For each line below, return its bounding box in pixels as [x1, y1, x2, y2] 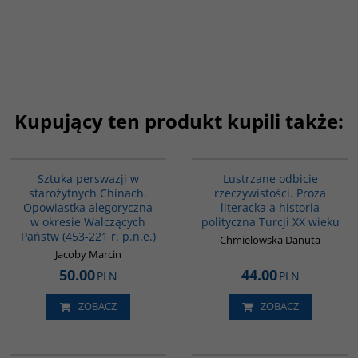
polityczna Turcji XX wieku [201, 213, 340, 229]
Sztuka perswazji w [37, 170, 139, 186]
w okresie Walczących [30, 213, 145, 229]
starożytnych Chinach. [29, 185, 147, 201]
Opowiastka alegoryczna [23, 199, 153, 215]
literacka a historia [221, 199, 320, 215]
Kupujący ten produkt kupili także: [14, 107, 344, 134]
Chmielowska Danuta [220, 232, 320, 247]
